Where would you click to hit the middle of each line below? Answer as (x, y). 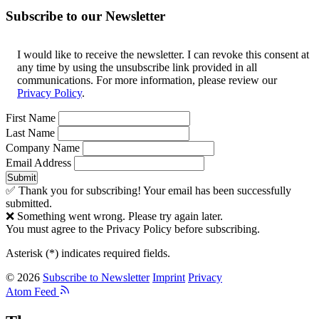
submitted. (29, 204)
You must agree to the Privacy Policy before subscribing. (133, 229)
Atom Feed (31, 292)
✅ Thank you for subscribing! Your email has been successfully (148, 191)
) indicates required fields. (113, 253)
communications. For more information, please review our (147, 80)
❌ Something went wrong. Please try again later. (114, 216)
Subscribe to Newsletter (96, 278)
